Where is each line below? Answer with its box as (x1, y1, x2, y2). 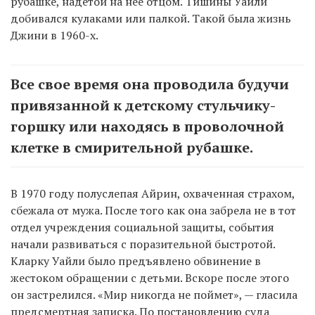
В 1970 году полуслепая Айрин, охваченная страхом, (11, 185, 295, 201)
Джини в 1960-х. (11, 27, 98, 43)
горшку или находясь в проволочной (11, 116, 284, 136)
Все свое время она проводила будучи (11, 74, 289, 94)
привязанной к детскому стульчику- (11, 95, 276, 115)
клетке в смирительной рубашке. (11, 137, 253, 157)
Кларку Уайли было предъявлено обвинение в (11, 252, 261, 269)
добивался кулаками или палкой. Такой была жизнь (11, 10, 291, 26)
